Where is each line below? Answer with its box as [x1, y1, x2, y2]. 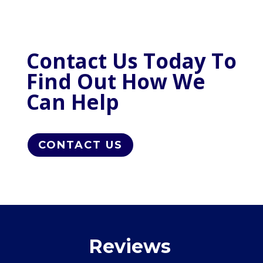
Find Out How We [26, 67, 205, 95]
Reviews [89, 235, 171, 258]
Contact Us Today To [26, 46, 237, 75]
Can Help [26, 87, 119, 116]
